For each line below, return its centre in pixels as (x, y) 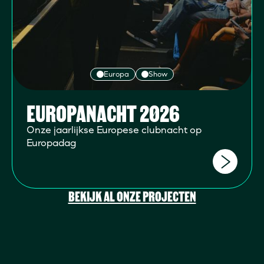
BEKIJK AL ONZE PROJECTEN (132, 197)
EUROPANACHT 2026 (103, 114)
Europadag (51, 143)
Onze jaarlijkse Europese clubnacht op (114, 130)
